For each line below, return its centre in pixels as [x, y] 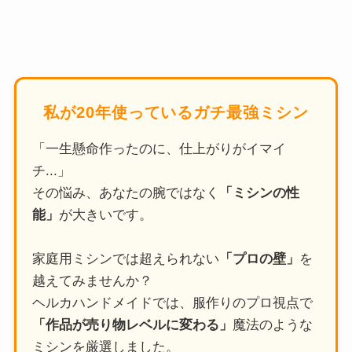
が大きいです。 [105, 215]
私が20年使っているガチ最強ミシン [176, 112]
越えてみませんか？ [92, 281]
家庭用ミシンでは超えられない [125, 259]
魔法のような [272, 325]
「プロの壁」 [259, 259]
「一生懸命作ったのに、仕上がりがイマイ [159, 149]
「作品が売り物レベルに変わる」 [132, 325]
